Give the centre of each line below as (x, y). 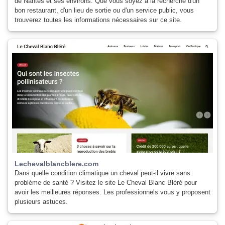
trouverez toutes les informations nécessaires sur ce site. (98, 20)
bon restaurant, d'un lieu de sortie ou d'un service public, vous (104, 10)
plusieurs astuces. (41, 202)
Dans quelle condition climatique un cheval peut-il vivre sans (102, 173)
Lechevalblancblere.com (57, 164)
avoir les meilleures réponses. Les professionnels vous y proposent (113, 192)
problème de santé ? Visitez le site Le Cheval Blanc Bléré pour (106, 183)
